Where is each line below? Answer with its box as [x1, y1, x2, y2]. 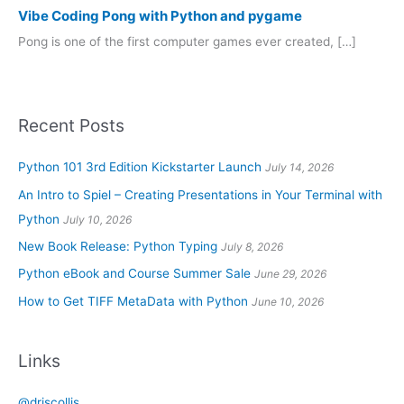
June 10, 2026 [252, 294, 324, 308]
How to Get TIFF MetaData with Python [18, 293, 248, 308]
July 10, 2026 [63, 212, 132, 226]
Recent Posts [18, 115, 124, 136]
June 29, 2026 [254, 267, 326, 281]
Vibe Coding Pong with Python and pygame [18, 6, 302, 24]
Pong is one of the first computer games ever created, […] [18, 33, 356, 49]
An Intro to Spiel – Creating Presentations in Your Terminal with [18, 187, 382, 202]
